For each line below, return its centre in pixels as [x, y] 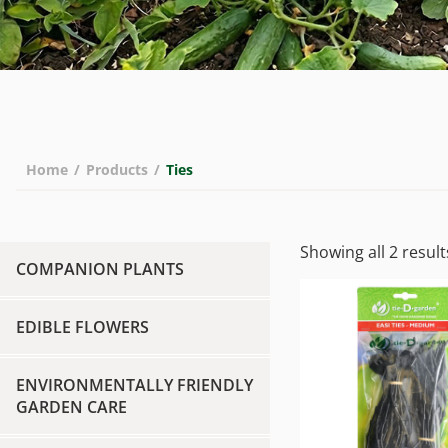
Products [117, 169]
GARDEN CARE [71, 407]
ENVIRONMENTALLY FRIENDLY [134, 385]
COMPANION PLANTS [100, 269]
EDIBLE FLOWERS [82, 327]
